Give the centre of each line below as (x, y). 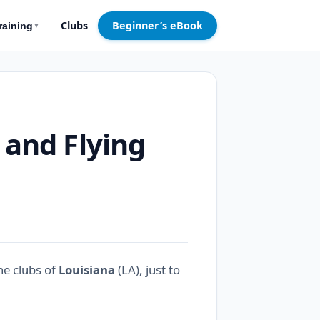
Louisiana (87, 270)
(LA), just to (147, 270)
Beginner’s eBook (157, 25)
